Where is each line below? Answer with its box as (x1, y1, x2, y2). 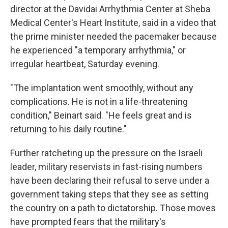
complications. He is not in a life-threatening (10, 96, 188, 107)
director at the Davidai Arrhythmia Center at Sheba (10, 4, 210, 14)
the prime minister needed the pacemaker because (10, 31, 217, 42)
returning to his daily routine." (10, 124, 127, 134)
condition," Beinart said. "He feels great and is (10, 110, 192, 121)
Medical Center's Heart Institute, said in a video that (10, 17, 216, 28)
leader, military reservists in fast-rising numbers (10, 161, 203, 172)
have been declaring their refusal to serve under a (10, 175, 209, 186)
